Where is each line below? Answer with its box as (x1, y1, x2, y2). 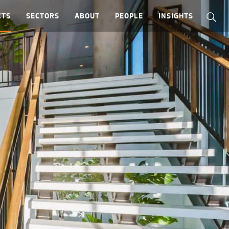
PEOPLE (114, 13, 143, 20)
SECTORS (26, 13, 59, 20)
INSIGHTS (158, 13, 193, 20)
